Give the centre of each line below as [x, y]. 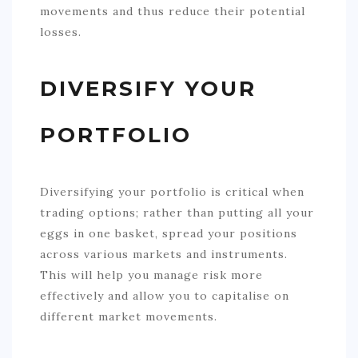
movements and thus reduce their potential [173, 12]
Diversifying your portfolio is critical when [172, 192]
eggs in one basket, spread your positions [169, 234]
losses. [61, 32]
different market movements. [129, 317]
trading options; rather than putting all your [177, 213]
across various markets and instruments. [164, 255]
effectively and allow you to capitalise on [165, 296]
